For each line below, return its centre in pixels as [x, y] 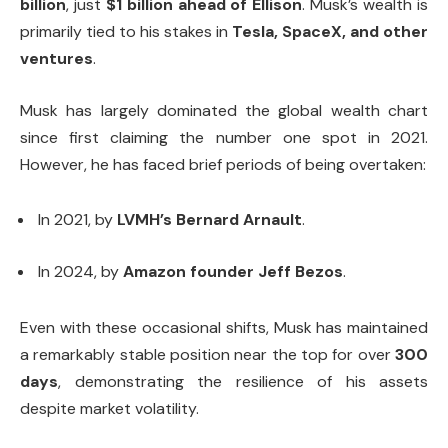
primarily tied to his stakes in [126, 32]
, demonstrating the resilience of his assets [243, 381]
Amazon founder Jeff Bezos [233, 271]
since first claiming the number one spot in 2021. [224, 137]
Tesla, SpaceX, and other [330, 32]
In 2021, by [77, 220]
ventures [56, 59]
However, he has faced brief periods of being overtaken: [223, 164]
